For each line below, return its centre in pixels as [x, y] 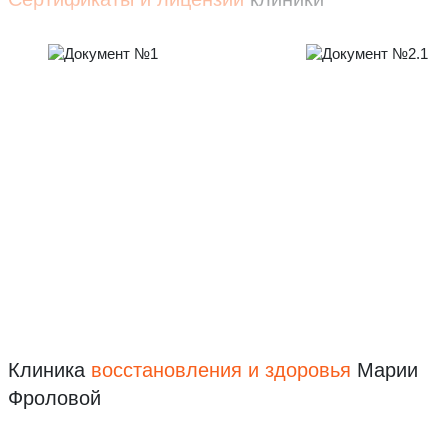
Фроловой [54, 398]
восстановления [169, 370]
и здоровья [299, 370]
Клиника [49, 370]
